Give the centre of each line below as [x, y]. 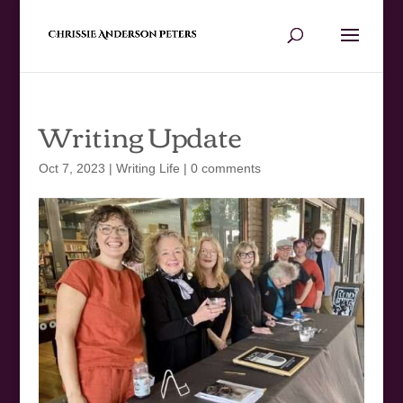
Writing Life [148, 168]
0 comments [225, 168]
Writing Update [140, 135]
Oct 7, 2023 [72, 168]
